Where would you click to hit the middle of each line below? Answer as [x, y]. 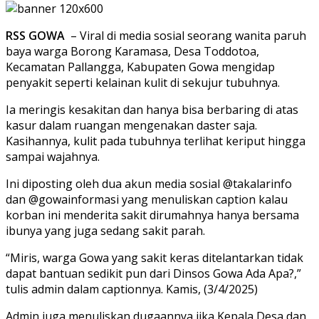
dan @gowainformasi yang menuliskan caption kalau [147, 199]
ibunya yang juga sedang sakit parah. [105, 230]
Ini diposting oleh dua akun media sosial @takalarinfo [149, 183]
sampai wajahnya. [53, 156]
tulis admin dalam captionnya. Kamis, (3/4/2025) [132, 289]
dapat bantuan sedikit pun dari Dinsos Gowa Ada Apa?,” [153, 273]
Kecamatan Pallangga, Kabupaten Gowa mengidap [140, 67]
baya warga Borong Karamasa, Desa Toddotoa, [132, 51]
